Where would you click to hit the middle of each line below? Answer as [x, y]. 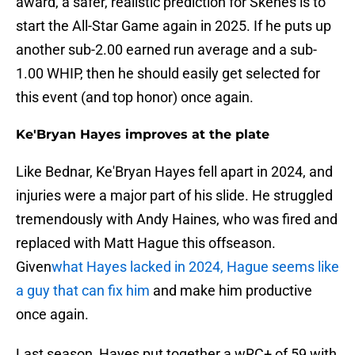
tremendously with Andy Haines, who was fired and [177, 219]
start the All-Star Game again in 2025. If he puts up [174, 26]
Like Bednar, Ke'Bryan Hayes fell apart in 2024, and [174, 172]
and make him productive [233, 291]
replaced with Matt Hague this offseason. [146, 243]
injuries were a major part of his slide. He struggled [174, 196]
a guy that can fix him [84, 291]
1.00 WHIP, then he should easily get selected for [168, 74]
